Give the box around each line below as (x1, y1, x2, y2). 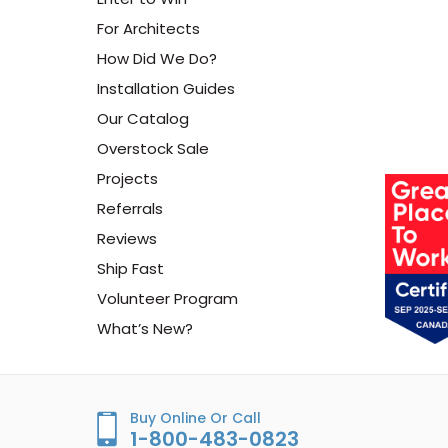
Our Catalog (97, 107, 189, 129)
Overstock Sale (97, 137, 209, 159)
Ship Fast (97, 257, 164, 279)
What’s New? (97, 317, 193, 339)
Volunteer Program (97, 287, 238, 309)
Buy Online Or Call (130, 407, 261, 428)
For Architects (97, 17, 200, 39)
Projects (97, 167, 158, 189)
